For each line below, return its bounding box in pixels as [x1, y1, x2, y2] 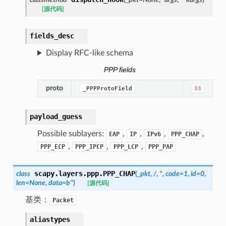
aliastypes [29, 215, 70, 224]
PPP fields [104, 66, 136, 74]
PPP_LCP [113, 143, 138, 151]
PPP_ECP [40, 143, 65, 151]
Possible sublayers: [37, 130, 106, 138]
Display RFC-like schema [45, 49, 133, 58]
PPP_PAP [148, 143, 173, 151]
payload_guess [29, 112, 82, 121]
